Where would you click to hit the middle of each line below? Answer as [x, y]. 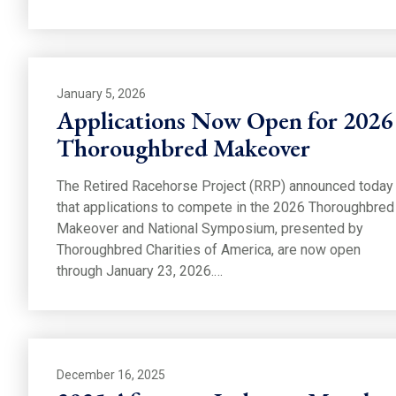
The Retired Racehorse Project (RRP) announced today [225, 186]
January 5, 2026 [101, 93]
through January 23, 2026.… [140, 270]
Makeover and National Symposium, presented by [210, 228]
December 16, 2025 [111, 374]
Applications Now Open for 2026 [225, 120]
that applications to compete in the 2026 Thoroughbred [225, 207]
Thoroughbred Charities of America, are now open [209, 249]
